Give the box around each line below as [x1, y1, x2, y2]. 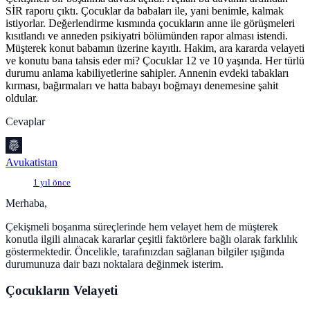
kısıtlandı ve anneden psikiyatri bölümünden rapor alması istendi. [6, 29, 288, 42]
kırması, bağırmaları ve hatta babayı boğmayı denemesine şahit [6, 79, 278, 91]
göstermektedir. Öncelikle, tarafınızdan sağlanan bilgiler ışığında [6, 245, 284, 257]
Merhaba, [6, 197, 47, 209]
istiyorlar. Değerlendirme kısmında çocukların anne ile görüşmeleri [6, 17, 295, 29]
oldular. [6, 91, 38, 104]
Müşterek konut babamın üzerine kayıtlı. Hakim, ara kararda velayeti [6, 42, 304, 54]
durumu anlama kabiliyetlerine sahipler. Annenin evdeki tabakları [6, 66, 289, 79]
